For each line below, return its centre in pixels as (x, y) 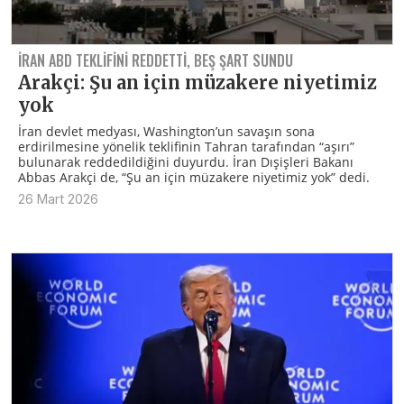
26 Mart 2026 (58, 199)
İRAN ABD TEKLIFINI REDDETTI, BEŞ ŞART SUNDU (156, 61)
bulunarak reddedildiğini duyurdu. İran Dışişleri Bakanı (186, 162)
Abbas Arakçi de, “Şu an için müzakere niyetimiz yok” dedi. (194, 178)
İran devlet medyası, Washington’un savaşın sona (166, 132)
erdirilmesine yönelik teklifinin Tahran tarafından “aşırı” (186, 147)
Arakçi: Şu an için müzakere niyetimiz (197, 83)
